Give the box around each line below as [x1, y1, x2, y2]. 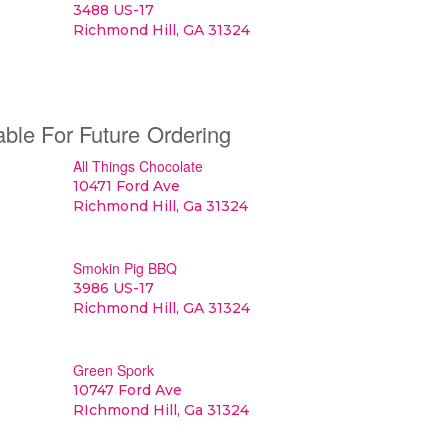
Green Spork [72, 360, 154, 380]
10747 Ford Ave [72, 381, 182, 399]
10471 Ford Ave [72, 177, 180, 195]
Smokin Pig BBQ [72, 258, 177, 278]
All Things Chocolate [72, 156, 203, 176]
